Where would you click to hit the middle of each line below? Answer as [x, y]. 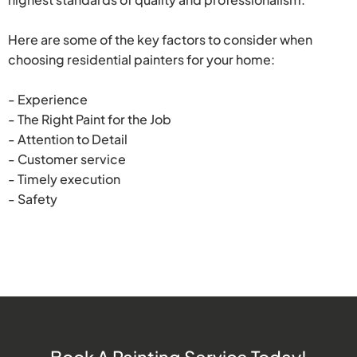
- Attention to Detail [68, 139]
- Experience [48, 99]
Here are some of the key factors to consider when [160, 39]
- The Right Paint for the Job [90, 119]
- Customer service [67, 159]
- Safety [33, 198]
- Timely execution [64, 178]
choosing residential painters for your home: [141, 59]
